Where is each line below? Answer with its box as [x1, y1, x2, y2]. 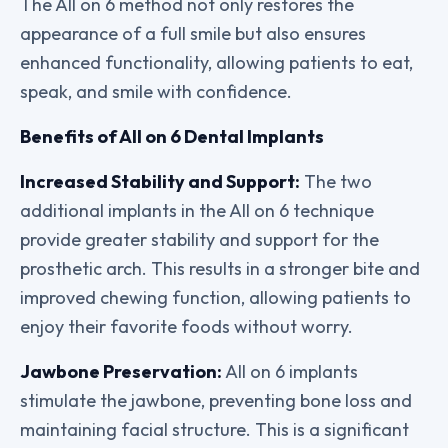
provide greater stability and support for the [20, 228, 379, 251]
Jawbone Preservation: [20, 360, 222, 383]
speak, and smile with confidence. [20, 80, 292, 103]
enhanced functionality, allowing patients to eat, [20, 51, 413, 74]
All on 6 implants [222, 360, 358, 383]
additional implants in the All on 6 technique [20, 199, 374, 222]
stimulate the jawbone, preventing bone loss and [20, 389, 412, 412]
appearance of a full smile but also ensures [20, 22, 366, 45]
